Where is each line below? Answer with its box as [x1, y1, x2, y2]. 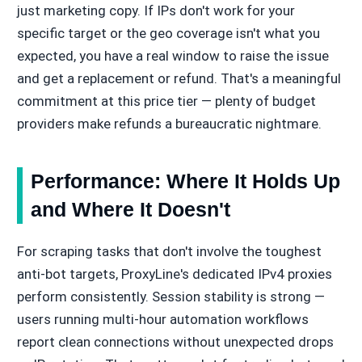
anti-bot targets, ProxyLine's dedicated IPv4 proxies [16, 265, 332, 282]
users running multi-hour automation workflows [16, 310, 309, 327]
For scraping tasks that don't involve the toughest [16, 242, 322, 259]
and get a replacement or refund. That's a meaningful [16, 69, 341, 86]
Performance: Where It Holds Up [30, 169, 340, 192]
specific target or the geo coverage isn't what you [16, 24, 320, 41]
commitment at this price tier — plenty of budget [16, 92, 316, 109]
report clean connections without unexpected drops [16, 333, 334, 350]
